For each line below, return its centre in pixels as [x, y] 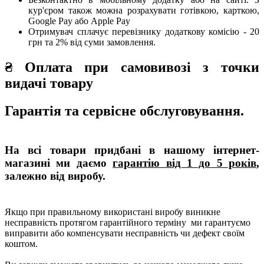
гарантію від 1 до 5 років [184, 163]
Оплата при [72, 67]
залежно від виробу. [57, 176]
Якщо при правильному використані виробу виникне [113, 212]
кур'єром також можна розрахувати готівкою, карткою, [144, 11]
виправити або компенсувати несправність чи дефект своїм [125, 233]
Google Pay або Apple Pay [79, 21]
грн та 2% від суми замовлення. [92, 42]
